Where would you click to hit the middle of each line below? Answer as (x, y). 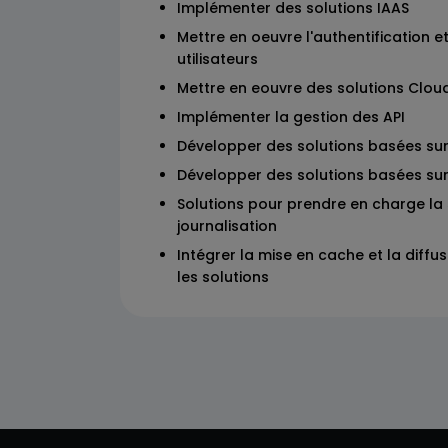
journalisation (227, 226)
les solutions (223, 277)
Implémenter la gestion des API (291, 117)
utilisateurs (217, 59)
